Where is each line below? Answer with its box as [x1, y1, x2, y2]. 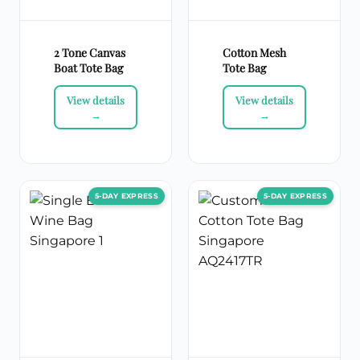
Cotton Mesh [223, 45, 286, 61]
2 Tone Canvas [54, 45, 125, 61]
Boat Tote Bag [54, 60, 123, 76]
